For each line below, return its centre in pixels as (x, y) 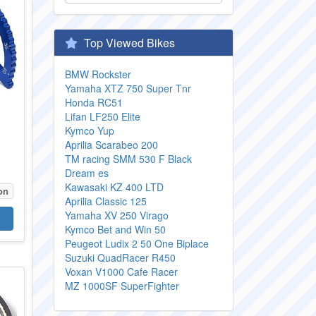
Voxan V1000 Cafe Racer (121, 272)
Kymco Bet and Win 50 (115, 229)
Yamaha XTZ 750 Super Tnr (128, 88)
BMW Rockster (98, 74)
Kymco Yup (90, 130)
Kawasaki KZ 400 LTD (114, 187)
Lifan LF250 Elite (103, 116)
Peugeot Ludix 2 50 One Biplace (137, 243)
